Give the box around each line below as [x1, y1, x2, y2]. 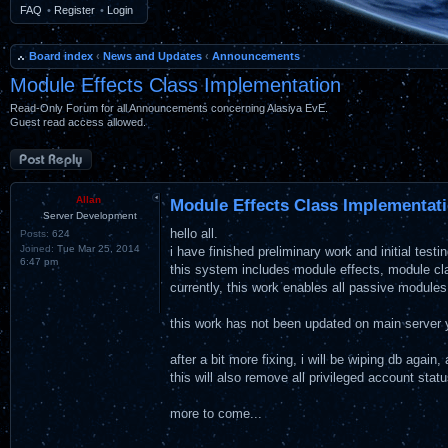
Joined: [20, 242, 54, 254]
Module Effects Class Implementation [10, 74, 341, 96]
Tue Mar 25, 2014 [54, 242, 140, 254]
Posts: [20, 227, 49, 239]
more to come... [170, 405, 262, 421]
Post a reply [10, 148, 68, 161]
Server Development [42, 209, 137, 221]
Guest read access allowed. [10, 116, 146, 128]
